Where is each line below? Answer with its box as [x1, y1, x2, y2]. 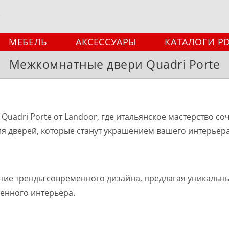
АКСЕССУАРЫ [76, 36, 137, 49]
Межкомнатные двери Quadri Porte [9, 56, 220, 73]
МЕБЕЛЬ [9, 36, 48, 49]
